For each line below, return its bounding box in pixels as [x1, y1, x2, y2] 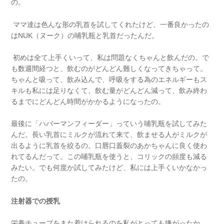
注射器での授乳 [11, 196, 60, 205]
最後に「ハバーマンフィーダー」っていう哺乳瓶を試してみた [11, 119, 207, 128]
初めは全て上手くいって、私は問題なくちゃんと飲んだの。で [11, 53, 209, 62]
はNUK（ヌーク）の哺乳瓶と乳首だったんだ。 [11, 31, 159, 39]
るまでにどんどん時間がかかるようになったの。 [11, 97, 165, 106]
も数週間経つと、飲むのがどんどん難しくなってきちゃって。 [11, 64, 207, 73]
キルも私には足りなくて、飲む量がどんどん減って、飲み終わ [11, 86, 207, 95]
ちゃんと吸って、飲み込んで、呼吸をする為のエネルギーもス [11, 75, 207, 84]
